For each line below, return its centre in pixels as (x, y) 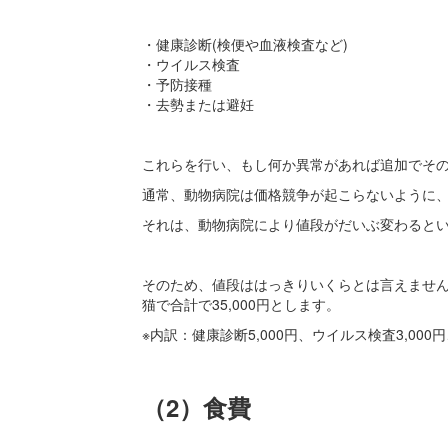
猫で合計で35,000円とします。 (240, 304)
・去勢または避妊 (197, 104)
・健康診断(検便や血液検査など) (244, 44)
